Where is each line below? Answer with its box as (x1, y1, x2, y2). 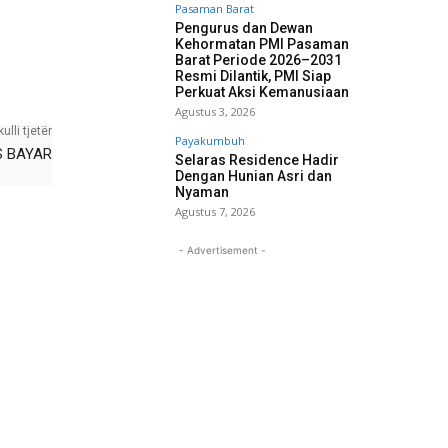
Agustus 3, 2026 (175, 104, 255, 119)
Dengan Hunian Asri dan (175, 168, 332, 184)
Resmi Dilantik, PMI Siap (175, 68, 331, 84)
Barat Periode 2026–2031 (175, 52, 342, 68)
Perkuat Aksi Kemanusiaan (175, 84, 349, 100)
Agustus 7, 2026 (175, 204, 255, 219)
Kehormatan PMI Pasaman (175, 36, 349, 52)
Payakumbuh (175, 133, 245, 148)
